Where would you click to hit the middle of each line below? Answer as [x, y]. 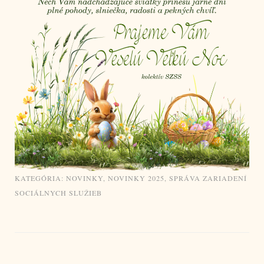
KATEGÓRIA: [40, 178]
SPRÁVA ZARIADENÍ [208, 178]
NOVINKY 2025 [136, 178]
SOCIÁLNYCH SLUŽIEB [58, 192]
